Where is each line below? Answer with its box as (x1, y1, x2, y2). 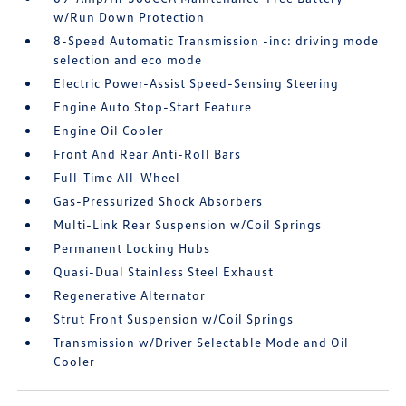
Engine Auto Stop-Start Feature (53, 99, 253, 114)
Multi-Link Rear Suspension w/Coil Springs (53, 217, 323, 232)
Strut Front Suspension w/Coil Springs (53, 311, 295, 326)
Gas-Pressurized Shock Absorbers (53, 193, 264, 208)
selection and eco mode (53, 52, 203, 67)
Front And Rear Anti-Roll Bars (53, 146, 242, 161)
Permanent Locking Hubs (53, 240, 211, 256)
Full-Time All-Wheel (53, 169, 181, 185)
